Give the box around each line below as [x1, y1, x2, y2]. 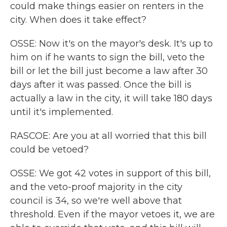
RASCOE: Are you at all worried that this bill [10, 130, 207, 141]
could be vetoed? [10, 144, 89, 155]
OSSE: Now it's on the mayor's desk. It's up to [10, 38, 213, 49]
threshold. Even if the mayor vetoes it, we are [10, 209, 215, 220]
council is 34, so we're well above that [10, 195, 182, 206]
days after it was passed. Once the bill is [10, 79, 192, 90]
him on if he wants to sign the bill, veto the [10, 52, 205, 63]
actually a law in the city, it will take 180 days [10, 93, 212, 104]
